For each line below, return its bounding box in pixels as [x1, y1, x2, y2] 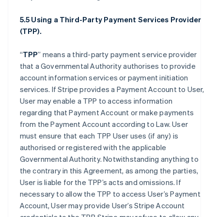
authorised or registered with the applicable [19, 142, 167, 152]
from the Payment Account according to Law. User [19, 119, 188, 129]
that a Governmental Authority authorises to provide [19, 61, 196, 71]
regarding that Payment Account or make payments [19, 108, 194, 117]
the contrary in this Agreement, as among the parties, [19, 166, 199, 175]
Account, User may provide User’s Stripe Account [19, 201, 185, 210]
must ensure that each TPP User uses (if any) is [19, 131, 178, 140]
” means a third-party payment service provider [38, 49, 197, 59]
